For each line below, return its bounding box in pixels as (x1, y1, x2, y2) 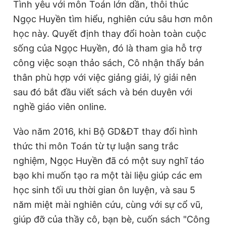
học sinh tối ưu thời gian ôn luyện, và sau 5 (13, 184, 195, 195)
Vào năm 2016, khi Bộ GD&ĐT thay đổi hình (13, 126, 198, 137)
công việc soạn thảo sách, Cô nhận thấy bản (13, 57, 204, 68)
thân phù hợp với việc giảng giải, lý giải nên (13, 72, 197, 83)
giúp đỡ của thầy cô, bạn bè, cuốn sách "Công (13, 213, 210, 224)
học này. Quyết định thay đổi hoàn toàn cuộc (13, 28, 206, 39)
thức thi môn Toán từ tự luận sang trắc (13, 140, 179, 151)
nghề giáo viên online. (13, 101, 106, 112)
